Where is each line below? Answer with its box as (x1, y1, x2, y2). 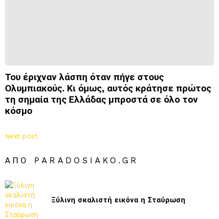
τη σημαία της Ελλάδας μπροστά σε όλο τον (5, 94, 198, 106)
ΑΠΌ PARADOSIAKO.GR (5, 155, 139, 166)
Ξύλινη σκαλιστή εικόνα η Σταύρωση (51, 196, 185, 205)
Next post (5, 132, 38, 140)
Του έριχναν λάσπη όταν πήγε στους (5, 71, 164, 83)
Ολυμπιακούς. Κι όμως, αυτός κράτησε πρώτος (5, 83, 211, 94)
